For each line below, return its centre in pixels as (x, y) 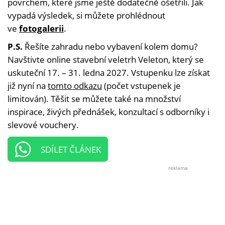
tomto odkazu (75, 86)
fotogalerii (41, 29)
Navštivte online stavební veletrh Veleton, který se (106, 60)
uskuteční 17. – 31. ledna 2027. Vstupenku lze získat (109, 73)
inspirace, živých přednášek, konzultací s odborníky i (108, 112)
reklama (178, 168)
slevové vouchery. (43, 125)
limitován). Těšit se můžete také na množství (94, 99)
